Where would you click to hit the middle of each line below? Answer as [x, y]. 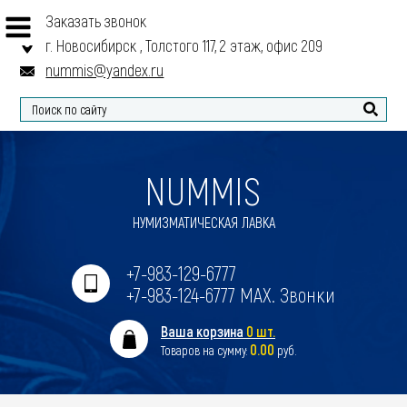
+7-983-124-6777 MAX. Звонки [231, 294]
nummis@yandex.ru [105, 70]
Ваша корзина [203, 331]
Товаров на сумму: [205, 350]
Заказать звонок [96, 21]
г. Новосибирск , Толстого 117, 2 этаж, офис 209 [184, 45]
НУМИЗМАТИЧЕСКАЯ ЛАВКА [203, 222]
